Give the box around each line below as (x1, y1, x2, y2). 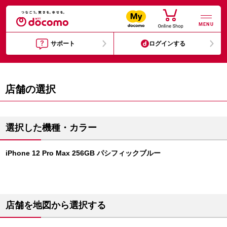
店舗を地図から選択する (6, 200, 106, 210)
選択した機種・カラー (6, 123, 97, 133)
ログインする (149, 40, 186, 47)
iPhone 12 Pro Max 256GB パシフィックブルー (6, 149, 161, 157)
